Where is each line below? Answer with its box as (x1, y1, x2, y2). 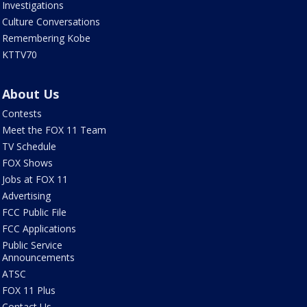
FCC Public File (1, 205, 66, 219)
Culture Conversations (1, 14, 100, 28)
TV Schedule (1, 139, 56, 153)
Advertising (1, 188, 51, 202)
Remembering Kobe (1, 31, 90, 45)
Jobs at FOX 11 (1, 172, 68, 186)
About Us (1, 85, 59, 102)
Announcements (1, 250, 75, 264)
